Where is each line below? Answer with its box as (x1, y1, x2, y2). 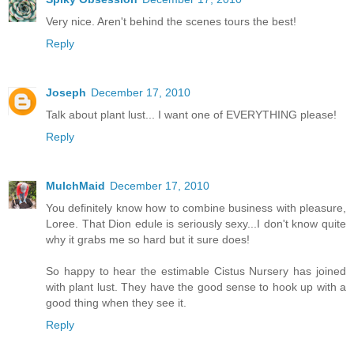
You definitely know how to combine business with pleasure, (46, 201, 346, 215)
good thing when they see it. (46, 296, 186, 310)
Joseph (46, 86, 86, 100)
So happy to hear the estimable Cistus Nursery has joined (46, 265, 346, 278)
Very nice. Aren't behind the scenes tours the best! (46, 15, 296, 28)
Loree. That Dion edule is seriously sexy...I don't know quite (46, 217, 346, 231)
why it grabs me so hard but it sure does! (46, 233, 250, 247)
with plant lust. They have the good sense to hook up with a (46, 281, 346, 294)
